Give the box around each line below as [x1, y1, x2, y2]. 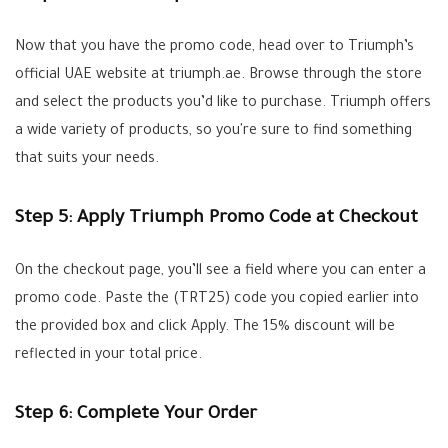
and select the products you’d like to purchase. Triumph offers [15, 96, 431, 112]
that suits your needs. [15, 152, 159, 168]
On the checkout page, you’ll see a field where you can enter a [15, 264, 426, 280]
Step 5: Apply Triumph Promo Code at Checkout [15, 209, 418, 229]
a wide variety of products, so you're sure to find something [15, 124, 412, 140]
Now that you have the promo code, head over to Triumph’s [15, 40, 414, 56]
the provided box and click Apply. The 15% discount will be [15, 320, 395, 336]
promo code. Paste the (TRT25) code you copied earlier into [15, 292, 419, 308]
